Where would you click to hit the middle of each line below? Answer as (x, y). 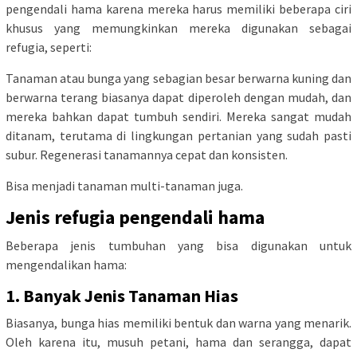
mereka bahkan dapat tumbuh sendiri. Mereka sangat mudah (178, 117)
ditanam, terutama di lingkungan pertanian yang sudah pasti (178, 136)
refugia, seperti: (49, 47)
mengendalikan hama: (66, 265)
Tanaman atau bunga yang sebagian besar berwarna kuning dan (178, 78)
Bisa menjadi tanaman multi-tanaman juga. (124, 186)
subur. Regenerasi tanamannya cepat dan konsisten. (147, 155)
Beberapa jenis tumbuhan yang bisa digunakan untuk (178, 246)
